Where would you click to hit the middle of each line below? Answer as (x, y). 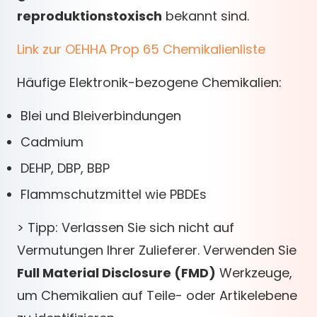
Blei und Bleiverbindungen (101, 116)
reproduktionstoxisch (90, 16)
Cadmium (52, 142)
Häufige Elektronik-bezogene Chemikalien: (149, 82)
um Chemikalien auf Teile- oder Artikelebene (157, 295)
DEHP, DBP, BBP (65, 168)
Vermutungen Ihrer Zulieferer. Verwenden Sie (157, 250)
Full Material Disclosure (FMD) (116, 273)
